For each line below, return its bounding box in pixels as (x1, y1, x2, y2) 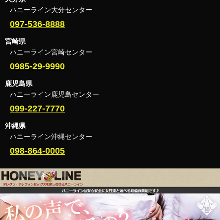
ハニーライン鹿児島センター (10, 90, 99, 98)
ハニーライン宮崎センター (10, 48, 92, 56)
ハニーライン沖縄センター (10, 132, 92, 140)
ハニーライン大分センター (10, 5, 92, 14)
